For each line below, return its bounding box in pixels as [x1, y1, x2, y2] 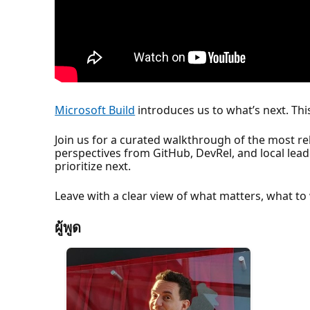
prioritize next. [55, 158, 131, 174]
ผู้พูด [55, 217, 82, 237]
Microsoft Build [55, 102, 136, 118]
